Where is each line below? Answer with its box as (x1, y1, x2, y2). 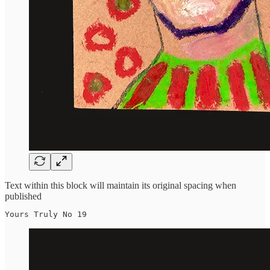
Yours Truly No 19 (5, 209, 87, 219)
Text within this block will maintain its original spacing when (5, 180, 236, 190)
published (5, 190, 42, 201)
